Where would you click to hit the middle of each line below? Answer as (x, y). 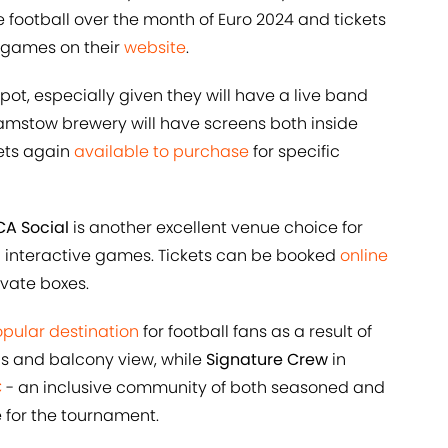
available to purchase (161, 152)
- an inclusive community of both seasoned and (193, 388)
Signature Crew (267, 360)
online (364, 256)
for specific (294, 152)
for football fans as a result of (255, 332)
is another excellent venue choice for (218, 228)
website (155, 48)
